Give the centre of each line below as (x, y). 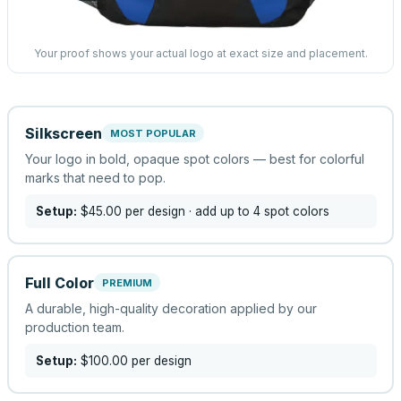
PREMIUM (127, 282)
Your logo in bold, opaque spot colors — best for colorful (194, 158)
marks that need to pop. (95, 177)
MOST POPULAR (153, 133)
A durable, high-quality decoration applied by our (171, 308)
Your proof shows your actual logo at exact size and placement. (200, 53)
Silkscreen (63, 133)
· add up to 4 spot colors (257, 211)
